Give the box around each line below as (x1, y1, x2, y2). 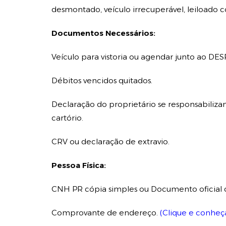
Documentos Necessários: (51, 28, 155, 38)
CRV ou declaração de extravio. (51, 137, 172, 146)
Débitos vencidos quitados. (51, 76, 152, 85)
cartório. (51, 113, 83, 123)
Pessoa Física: (51, 160, 106, 170)
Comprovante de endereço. (51, 208, 160, 217)
